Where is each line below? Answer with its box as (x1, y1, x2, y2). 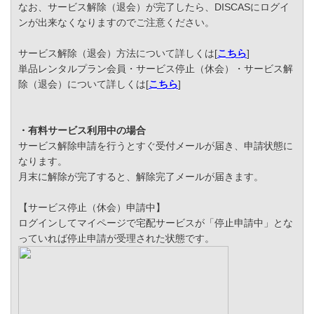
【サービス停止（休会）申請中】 (18, 202, 165, 214)
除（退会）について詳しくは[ (18, 78, 149, 90)
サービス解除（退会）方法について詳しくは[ (18, 48, 217, 60)
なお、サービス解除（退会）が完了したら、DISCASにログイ (18, 1, 289, 13)
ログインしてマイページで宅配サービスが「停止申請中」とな (18, 217, 293, 229)
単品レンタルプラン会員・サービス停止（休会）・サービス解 (18, 63, 293, 75)
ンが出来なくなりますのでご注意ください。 (18, 17, 214, 29)
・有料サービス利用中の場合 (18, 125, 146, 137)
